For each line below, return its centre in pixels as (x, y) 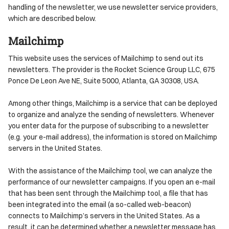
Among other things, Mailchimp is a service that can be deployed (113, 103)
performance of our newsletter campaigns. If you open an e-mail (112, 181)
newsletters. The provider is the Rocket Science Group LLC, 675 (112, 69)
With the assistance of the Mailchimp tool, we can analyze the (110, 170)
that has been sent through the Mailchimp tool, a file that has (108, 193)
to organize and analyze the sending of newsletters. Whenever (111, 114)
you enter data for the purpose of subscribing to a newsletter (108, 125)
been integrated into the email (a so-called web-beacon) (100, 204)
